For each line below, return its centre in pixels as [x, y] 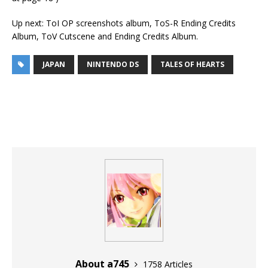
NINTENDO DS [113, 65]
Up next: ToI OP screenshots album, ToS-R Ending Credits [124, 23]
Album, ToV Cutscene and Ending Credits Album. [105, 36]
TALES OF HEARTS [192, 65]
